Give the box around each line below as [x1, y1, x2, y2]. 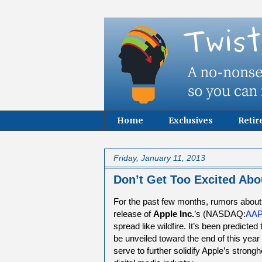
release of [113, 208, 153, 219]
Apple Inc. [153, 208, 194, 219]
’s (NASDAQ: [194, 208, 246, 219]
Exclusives [168, 115, 213, 126]
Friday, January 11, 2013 [113, 153, 205, 163]
